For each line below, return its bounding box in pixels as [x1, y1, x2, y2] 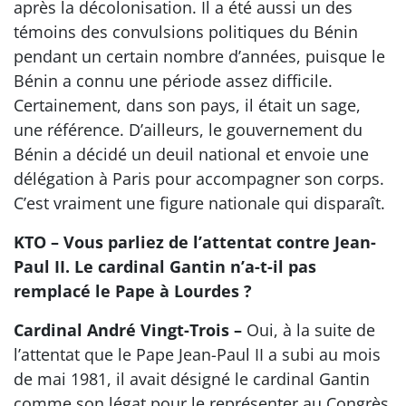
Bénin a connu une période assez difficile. [14, 69, 333, 92]
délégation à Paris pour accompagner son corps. [14, 167, 384, 189]
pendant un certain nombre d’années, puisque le [14, 44, 385, 67]
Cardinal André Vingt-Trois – [14, 318, 242, 341]
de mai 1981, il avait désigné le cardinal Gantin [14, 367, 370, 390]
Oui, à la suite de [242, 318, 375, 341]
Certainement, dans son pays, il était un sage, [14, 93, 361, 116]
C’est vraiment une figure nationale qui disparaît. [14, 191, 385, 214]
